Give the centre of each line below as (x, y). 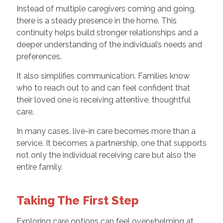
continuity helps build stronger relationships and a (107, 32)
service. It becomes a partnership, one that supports (111, 143)
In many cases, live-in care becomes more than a (106, 131)
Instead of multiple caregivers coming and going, (106, 8)
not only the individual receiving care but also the (106, 155)
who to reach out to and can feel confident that (103, 88)
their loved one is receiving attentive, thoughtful (103, 100)
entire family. (39, 167)
